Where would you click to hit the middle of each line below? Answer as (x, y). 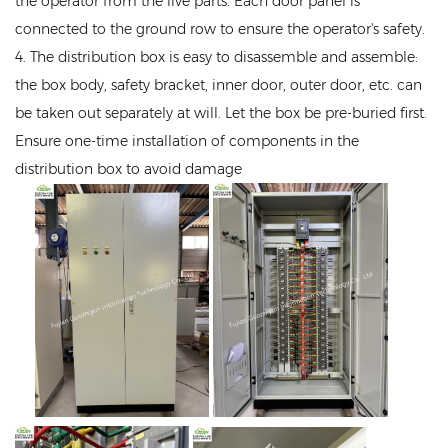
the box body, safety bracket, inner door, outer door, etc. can (218, 85)
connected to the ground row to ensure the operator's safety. (220, 29)
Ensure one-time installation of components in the (187, 141)
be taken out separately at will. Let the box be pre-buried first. (221, 113)
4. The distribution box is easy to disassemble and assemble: (216, 57)
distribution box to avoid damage (128, 169)
